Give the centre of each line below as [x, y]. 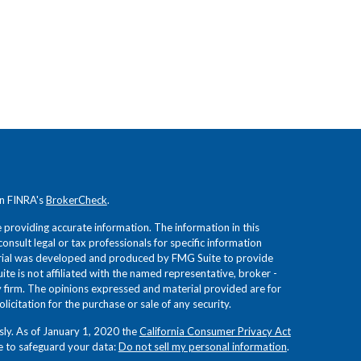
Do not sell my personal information [202, 346]
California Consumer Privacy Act [215, 331]
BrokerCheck [76, 199]
